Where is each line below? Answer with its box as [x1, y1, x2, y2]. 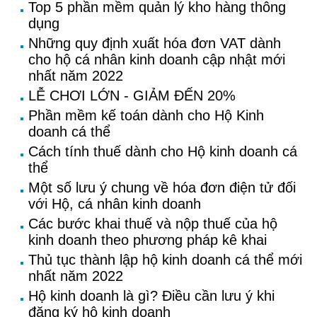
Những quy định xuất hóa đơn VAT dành [28, 35, 281, 51]
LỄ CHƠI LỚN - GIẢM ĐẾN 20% [28, 88, 236, 103]
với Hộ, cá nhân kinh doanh [28, 196, 201, 212]
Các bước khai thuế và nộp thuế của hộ [28, 216, 277, 231]
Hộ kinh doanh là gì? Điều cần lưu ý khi [28, 288, 275, 304]
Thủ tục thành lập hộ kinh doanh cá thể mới [28, 252, 302, 267]
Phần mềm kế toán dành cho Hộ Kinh [28, 108, 264, 123]
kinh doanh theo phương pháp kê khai [28, 232, 267, 248]
